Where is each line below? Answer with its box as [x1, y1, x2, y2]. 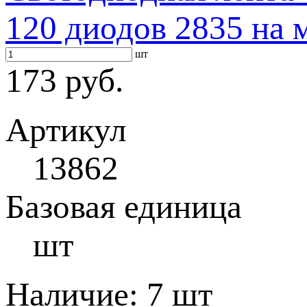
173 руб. [5, 62, 123, 99]
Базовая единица [5, 188, 242, 225]
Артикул [5, 111, 126, 149]
